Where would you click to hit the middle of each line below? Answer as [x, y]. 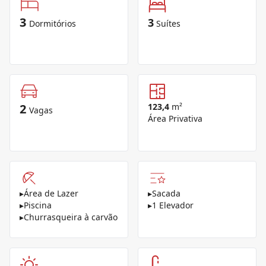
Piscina [38, 205]
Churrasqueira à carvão [71, 217]
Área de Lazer [51, 193]
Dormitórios [53, 23]
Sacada [166, 193]
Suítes [168, 23]
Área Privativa [175, 118]
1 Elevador [173, 205]
